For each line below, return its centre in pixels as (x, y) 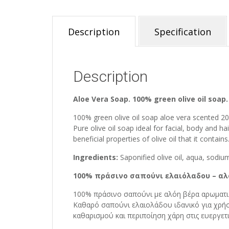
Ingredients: (96, 157)
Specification (183, 31)
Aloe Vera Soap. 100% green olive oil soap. (151, 99)
